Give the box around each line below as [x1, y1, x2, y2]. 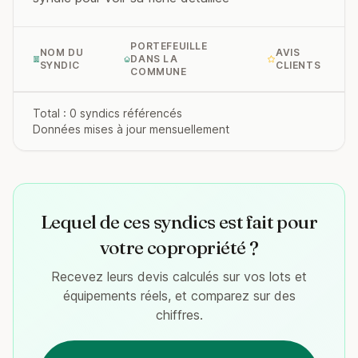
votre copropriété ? [99, 236, 259, 259]
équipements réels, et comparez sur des [62, 288, 296, 304]
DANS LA [130, 53, 178, 65]
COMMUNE [130, 66, 187, 78]
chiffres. [155, 307, 203, 323]
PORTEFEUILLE [130, 40, 208, 52]
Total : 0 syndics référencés [33, 106, 182, 120]
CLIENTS [276, 59, 321, 71]
